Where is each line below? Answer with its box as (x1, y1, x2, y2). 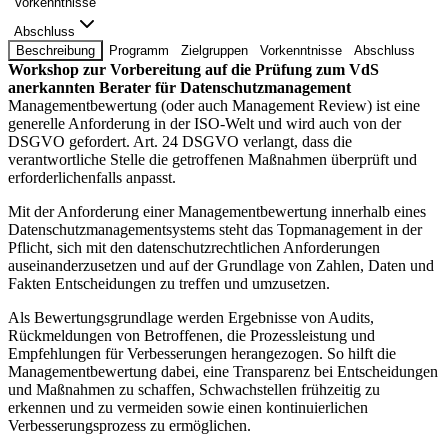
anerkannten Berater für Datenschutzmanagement (8, 78, 351, 96)
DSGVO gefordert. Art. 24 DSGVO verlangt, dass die (8, 132, 352, 150)
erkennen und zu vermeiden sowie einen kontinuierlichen (8, 398, 368, 416)
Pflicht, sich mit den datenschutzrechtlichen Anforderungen (8, 238, 380, 256)
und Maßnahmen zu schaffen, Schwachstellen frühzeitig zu (8, 380, 380, 398)
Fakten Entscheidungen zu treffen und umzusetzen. (8, 274, 330, 292)
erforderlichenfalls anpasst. (8, 168, 176, 186)
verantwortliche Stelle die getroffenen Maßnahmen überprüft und (8, 150, 417, 168)
